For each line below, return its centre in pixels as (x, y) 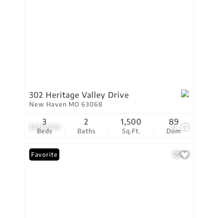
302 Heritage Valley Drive (79, 95)
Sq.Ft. (131, 131)
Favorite (44, 154)
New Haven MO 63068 (66, 104)
